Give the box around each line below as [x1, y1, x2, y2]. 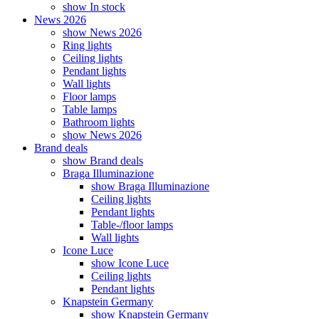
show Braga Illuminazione [91, 180, 209, 192]
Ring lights [63, 39, 112, 51]
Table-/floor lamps [91, 219, 173, 231]
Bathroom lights [63, 116, 135, 128]
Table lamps [63, 103, 117, 115]
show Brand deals [63, 155, 143, 167]
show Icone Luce [91, 257, 169, 269]
